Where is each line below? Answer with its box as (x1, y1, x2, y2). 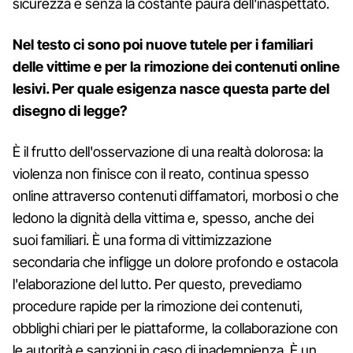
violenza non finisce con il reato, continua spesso (13, 165, 309, 182)
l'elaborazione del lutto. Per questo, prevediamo (13, 275, 302, 292)
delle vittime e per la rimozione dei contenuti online (13, 58, 340, 75)
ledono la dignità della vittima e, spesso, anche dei (13, 209, 314, 226)
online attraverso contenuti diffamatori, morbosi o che (13, 187, 339, 204)
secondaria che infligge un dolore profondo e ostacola (13, 253, 338, 270)
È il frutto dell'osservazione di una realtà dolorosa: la (13, 143, 323, 160)
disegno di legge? (13, 102, 128, 119)
